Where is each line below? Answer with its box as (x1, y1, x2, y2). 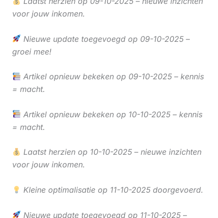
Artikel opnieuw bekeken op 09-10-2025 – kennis (20, 72, 204, 82)
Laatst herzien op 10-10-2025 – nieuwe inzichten (20, 147, 201, 157)
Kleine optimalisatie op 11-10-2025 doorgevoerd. (20, 184, 203, 195)
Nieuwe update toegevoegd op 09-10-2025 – (20, 34, 190, 44)
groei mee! (12, 46, 52, 56)
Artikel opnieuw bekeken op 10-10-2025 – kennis (20, 109, 202, 119)
